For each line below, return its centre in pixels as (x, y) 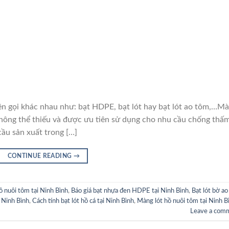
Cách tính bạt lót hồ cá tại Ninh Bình (83, 201)
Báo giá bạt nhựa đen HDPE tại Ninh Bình (130, 191)
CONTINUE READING (40, 156)
